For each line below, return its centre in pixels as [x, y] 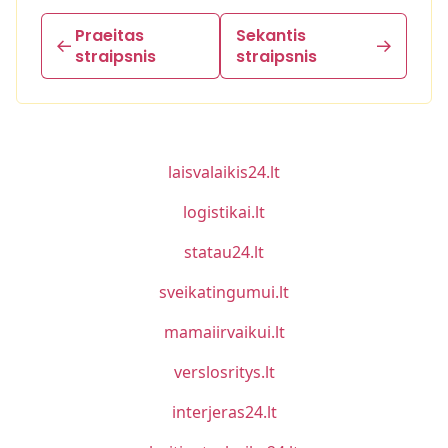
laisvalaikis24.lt [224, 172]
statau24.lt [224, 252]
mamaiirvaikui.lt [224, 332]
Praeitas [109, 35]
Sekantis [271, 35]
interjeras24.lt [224, 412]
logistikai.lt [224, 212]
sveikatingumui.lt [224, 292]
